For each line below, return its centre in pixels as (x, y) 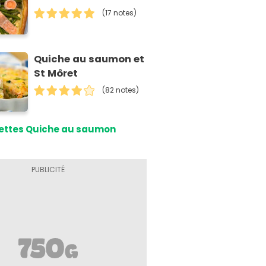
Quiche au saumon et (89, 59)
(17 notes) (120, 13)
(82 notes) (121, 90)
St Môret (56, 74)
